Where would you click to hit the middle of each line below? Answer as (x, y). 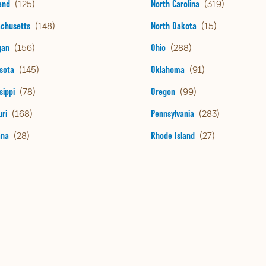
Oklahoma (168, 70)
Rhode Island (173, 136)
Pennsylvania (172, 114)
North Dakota (174, 26)
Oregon (163, 92)
